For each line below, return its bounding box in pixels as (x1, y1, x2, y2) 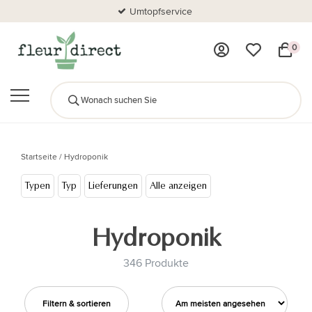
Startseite (21, 150, 57, 162)
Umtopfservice (130, 4, 193, 18)
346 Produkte (123, 255, 189, 271)
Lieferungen (88, 181, 138, 191)
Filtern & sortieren (42, 297, 111, 309)
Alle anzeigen (150, 181, 207, 191)
